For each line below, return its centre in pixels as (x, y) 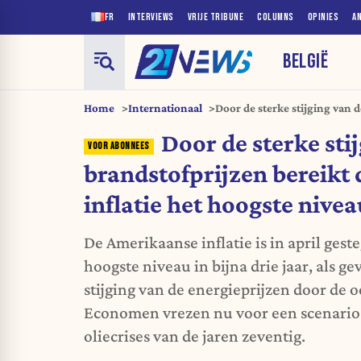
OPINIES (323, 17)
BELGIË (306, 61)
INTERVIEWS (151, 17)
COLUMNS (276, 17)
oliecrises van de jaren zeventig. (195, 336)
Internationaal (165, 108)
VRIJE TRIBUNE (215, 17)
